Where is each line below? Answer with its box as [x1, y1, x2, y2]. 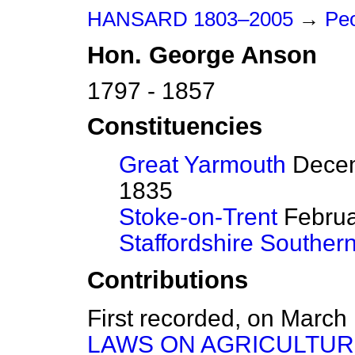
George [149, 41, 235, 69]
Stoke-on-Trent [119, 204, 277, 231]
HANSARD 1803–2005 [87, 8, 293, 30]
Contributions [87, 266, 248, 295]
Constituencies [87, 113, 262, 141]
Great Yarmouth [119, 151, 286, 178]
